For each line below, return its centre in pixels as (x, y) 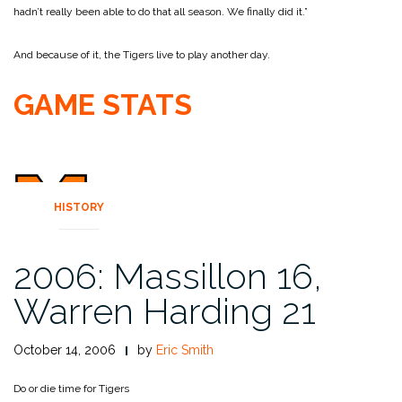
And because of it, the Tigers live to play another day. (142, 55)
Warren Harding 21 (165, 311)
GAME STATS (103, 105)
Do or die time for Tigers (71, 389)
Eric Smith (185, 350)
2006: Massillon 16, (168, 276)
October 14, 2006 (65, 350)
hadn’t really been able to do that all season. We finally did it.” (161, 12)
